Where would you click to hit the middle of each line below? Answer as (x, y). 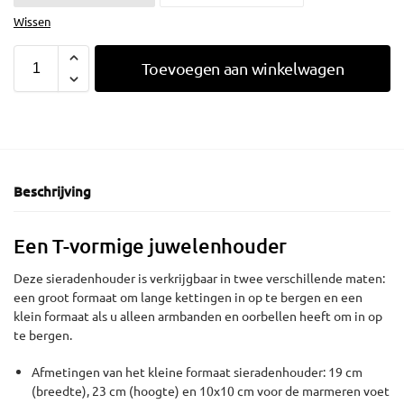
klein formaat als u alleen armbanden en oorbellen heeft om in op (198, 316)
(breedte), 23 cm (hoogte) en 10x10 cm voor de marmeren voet (211, 390)
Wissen (32, 21)
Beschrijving (52, 191)
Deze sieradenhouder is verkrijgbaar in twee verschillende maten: (199, 278)
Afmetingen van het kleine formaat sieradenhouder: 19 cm (197, 371)
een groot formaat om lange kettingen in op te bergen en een (188, 297)
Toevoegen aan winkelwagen (243, 68)
